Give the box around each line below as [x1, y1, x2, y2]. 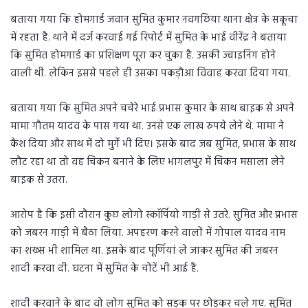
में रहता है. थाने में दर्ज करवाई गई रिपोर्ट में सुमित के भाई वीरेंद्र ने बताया [10, 30, 287, 47]
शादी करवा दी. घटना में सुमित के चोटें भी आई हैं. [10, 261, 199, 278]
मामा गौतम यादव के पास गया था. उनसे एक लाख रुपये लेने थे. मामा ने [10, 118, 284, 135]
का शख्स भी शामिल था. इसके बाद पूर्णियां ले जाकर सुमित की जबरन [10, 243, 278, 260]
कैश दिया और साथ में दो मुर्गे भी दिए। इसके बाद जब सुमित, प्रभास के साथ [10, 136, 296, 153]
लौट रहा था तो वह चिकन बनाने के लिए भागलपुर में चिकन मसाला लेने [10, 154, 285, 171]
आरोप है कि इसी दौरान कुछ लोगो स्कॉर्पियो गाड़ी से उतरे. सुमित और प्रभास [10, 207, 298, 224]
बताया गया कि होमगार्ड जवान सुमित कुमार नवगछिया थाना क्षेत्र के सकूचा [10, 12, 298, 29]
